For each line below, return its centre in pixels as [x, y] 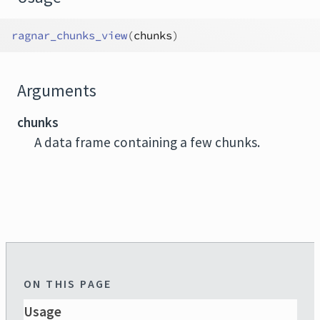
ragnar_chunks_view [69, 35]
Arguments [57, 91]
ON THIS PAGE [68, 284]
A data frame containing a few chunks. [147, 142]
